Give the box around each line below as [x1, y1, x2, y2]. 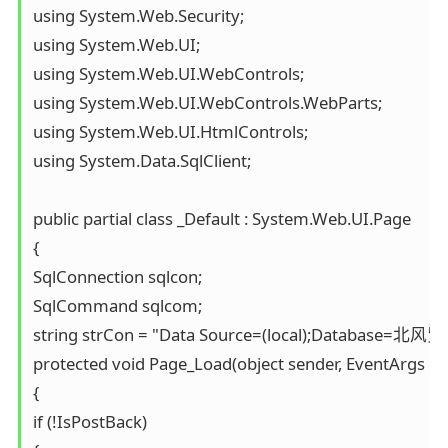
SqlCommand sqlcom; [32, 294, 202, 318]
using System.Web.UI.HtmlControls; [32, 120, 308, 144]
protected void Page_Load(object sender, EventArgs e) [32, 352, 443, 376]
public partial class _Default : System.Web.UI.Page [32, 207, 411, 231]
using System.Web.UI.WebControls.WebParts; [32, 91, 382, 115]
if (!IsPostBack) [32, 410, 147, 434]
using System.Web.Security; [32, 4, 244, 28]
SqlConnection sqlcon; [32, 265, 202, 289]
